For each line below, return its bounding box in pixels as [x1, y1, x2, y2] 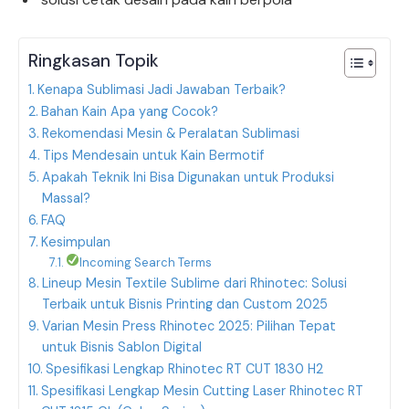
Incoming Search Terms [79, 255, 213, 271]
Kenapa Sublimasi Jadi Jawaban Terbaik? [37, 81, 286, 99]
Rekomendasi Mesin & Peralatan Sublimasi [41, 125, 299, 142]
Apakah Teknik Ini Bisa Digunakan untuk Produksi [41, 169, 334, 186]
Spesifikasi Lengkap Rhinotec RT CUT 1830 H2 [45, 361, 323, 378]
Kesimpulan [40, 234, 110, 251]
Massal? [41, 190, 90, 207]
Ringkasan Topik [28, 49, 159, 73]
